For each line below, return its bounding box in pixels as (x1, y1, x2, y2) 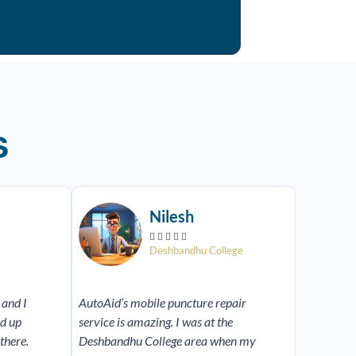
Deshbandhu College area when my (79, 332, 257, 348)
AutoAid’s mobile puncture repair (79, 294, 247, 310)
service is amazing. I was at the (79, 313, 234, 329)
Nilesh (149, 206, 195, 226)
